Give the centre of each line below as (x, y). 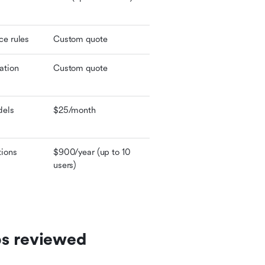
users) (65, 165)
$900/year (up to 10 (92, 152)
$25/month (75, 110)
